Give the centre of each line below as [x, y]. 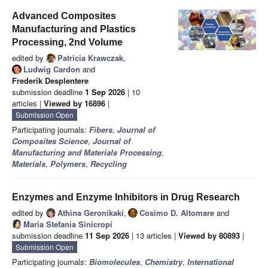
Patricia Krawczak [90, 58]
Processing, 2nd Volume [67, 42]
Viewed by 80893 [209, 236]
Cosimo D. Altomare [177, 213]
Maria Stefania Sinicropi [68, 224]
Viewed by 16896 [74, 103]
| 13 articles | [154, 236]
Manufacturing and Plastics [74, 29]
